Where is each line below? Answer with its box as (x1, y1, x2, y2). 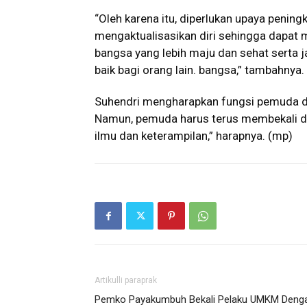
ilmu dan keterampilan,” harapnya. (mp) (95, 129, 293, 143)
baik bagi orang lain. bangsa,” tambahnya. (95, 63, 304, 77)
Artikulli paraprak (95, 275, 157, 285)
